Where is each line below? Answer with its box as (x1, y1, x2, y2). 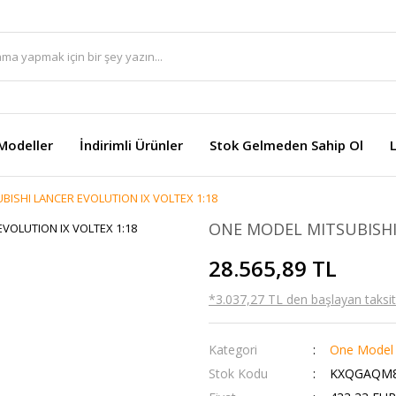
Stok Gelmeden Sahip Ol (209, 136, 363, 154)
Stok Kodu (209, 365, 268, 382)
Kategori (209, 341, 257, 358)
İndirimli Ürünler (80, 136, 183, 154)
